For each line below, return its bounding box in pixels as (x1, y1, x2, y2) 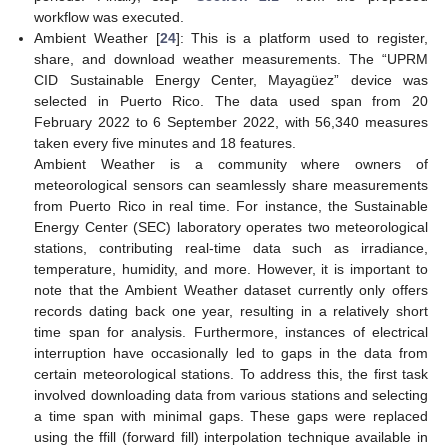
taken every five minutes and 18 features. (34, 135, 297, 152)
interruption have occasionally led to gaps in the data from (34, 345, 428, 362)
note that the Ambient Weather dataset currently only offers (34, 282, 428, 299)
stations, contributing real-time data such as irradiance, (34, 240, 428, 257)
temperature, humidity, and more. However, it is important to (34, 261, 428, 278)
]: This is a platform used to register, (175, 30, 429, 47)
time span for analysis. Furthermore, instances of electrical (34, 324, 428, 341)
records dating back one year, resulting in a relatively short (34, 303, 428, 320)
